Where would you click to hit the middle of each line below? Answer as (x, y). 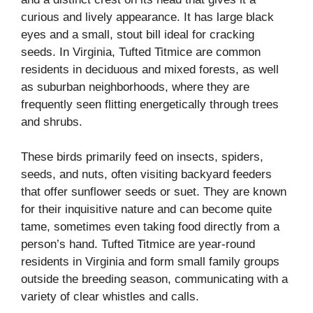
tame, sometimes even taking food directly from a (150, 227)
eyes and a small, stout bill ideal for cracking (138, 34)
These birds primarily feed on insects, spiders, (142, 157)
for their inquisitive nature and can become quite (146, 210)
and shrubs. (52, 122)
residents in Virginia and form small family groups (150, 262)
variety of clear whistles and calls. (110, 297)
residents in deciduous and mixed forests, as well (150, 69)
